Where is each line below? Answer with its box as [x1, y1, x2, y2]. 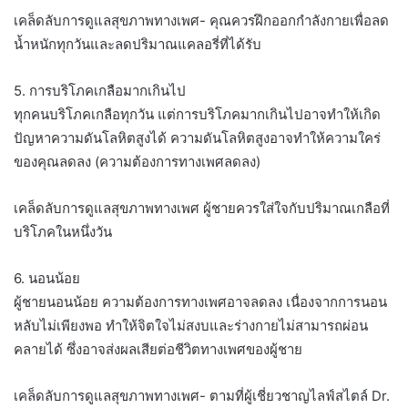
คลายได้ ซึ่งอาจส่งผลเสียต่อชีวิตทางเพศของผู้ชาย [14, 340, 302, 358]
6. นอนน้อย [14, 269, 80, 287]
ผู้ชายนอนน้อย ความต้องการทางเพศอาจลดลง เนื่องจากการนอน [14, 292, 387, 311]
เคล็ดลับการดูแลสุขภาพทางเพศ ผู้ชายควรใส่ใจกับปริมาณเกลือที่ [14, 199, 390, 217]
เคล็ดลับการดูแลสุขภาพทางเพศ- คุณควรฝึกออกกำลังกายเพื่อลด [14, 11, 389, 29]
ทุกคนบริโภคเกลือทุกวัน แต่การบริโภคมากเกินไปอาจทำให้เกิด [14, 105, 381, 123]
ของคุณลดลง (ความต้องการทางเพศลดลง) [14, 152, 260, 170]
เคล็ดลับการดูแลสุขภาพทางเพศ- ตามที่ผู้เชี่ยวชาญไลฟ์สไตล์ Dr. [14, 386, 390, 404]
